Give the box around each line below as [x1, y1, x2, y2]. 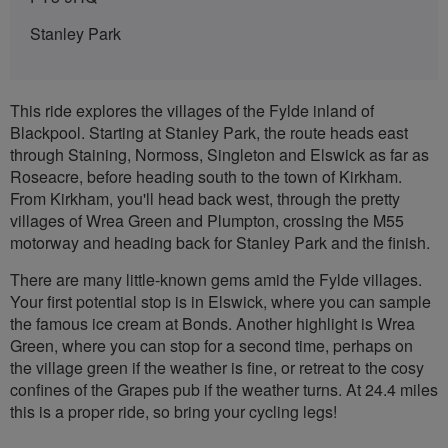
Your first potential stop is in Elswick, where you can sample [10, 290, 431, 314]
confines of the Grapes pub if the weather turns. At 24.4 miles [10, 378, 438, 402]
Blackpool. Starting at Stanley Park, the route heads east [10, 121, 408, 145]
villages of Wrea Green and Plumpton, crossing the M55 [10, 209, 404, 233]
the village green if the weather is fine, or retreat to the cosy [10, 356, 424, 380]
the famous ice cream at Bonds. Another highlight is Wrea [10, 312, 415, 336]
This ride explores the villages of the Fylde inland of [10, 99, 374, 123]
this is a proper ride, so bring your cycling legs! [10, 400, 337, 424]
